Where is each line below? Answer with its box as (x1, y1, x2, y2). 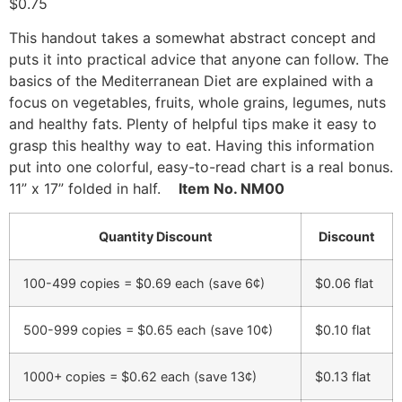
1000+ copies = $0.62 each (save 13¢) (23, 368, 257, 384)
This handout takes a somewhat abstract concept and (9, 29, 376, 48)
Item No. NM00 (179, 179, 284, 198)
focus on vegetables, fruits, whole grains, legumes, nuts (9, 93, 386, 112)
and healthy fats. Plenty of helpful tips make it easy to (9, 115, 377, 134)
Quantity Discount (98, 228, 213, 244)
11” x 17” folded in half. (9, 179, 179, 198)
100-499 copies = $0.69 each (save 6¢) (23, 275, 265, 291)
